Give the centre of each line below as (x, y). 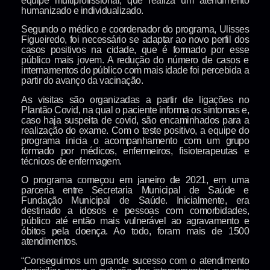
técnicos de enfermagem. (71, 161)
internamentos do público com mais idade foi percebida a (135, 71)
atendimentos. (49, 242)
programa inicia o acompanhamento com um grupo (135, 140)
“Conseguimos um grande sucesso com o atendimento (135, 260)
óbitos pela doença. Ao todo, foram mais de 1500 (135, 231)
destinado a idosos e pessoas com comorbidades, (135, 211)
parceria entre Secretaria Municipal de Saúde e (135, 190)
